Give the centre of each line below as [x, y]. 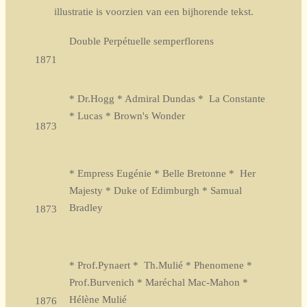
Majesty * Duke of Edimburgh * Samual [156, 190]
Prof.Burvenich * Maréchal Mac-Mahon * [159, 282]
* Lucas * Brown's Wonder [127, 115]
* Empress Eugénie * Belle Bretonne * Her [162, 173]
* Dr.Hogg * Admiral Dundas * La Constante [167, 98]
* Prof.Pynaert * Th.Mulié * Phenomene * [161, 265]
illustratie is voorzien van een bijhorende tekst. [153, 11]
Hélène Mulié [98, 299]
